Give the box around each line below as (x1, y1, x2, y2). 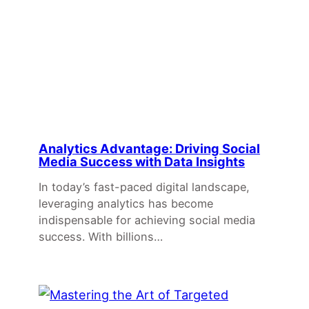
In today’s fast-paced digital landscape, (39, 179, 250, 194)
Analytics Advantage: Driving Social (39, 140, 260, 156)
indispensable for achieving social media (39, 212, 255, 227)
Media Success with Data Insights (39, 153, 245, 169)
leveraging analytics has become (39, 196, 213, 210)
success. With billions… (39, 229, 163, 243)
